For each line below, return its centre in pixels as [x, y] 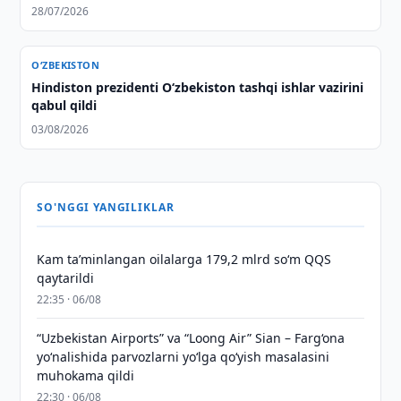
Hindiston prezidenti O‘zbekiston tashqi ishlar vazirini [198, 87]
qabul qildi [64, 105]
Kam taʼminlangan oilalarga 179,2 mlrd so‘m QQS [184, 259]
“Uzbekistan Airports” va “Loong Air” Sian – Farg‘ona [191, 338]
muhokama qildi [86, 375]
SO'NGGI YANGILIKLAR [106, 207]
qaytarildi [66, 278]
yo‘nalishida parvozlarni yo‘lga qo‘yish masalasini [183, 357]
